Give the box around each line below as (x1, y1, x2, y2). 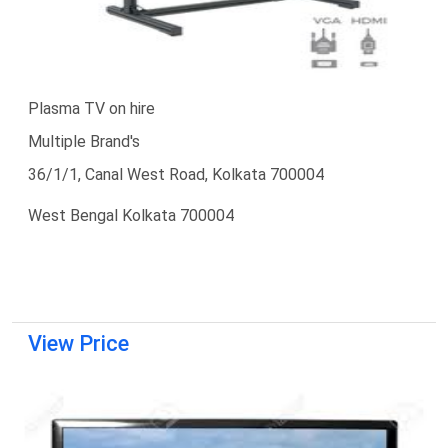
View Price (28, 330, 129, 356)
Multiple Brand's (28, 131, 140, 151)
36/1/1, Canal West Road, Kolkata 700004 (28, 164, 324, 184)
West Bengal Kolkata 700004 (28, 205, 234, 225)
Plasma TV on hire (28, 98, 155, 118)
